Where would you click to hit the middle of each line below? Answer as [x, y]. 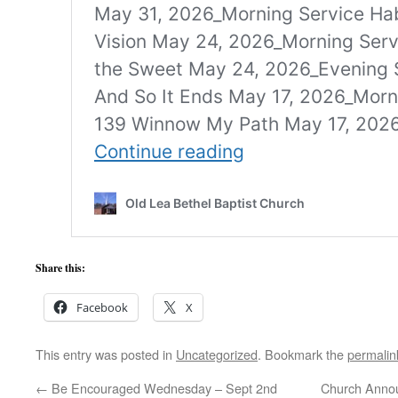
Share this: [60, 268]
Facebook [102, 307]
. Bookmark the [302, 354]
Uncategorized [217, 354]
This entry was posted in [106, 354]
